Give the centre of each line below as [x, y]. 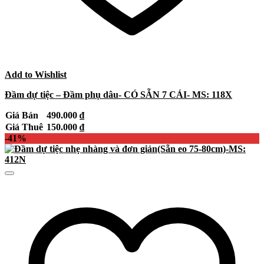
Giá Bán [23, 115]
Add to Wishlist [36, 75]
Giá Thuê [25, 127]
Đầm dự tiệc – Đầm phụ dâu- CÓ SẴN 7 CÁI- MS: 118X [118, 95]
